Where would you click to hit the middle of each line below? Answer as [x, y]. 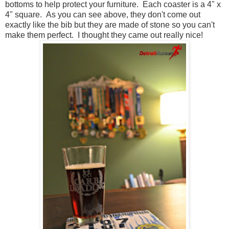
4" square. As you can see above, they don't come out [103, 14]
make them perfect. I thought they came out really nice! [104, 35]
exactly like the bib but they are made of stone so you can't [110, 25]
